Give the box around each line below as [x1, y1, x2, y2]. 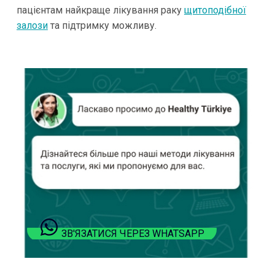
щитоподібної [184, 4, 246, 17]
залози [16, 20, 48, 32]
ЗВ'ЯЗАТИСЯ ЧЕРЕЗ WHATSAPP [61, 228, 205, 240]
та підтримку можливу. [47, 20, 157, 32]
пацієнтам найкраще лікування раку [16, 4, 184, 17]
